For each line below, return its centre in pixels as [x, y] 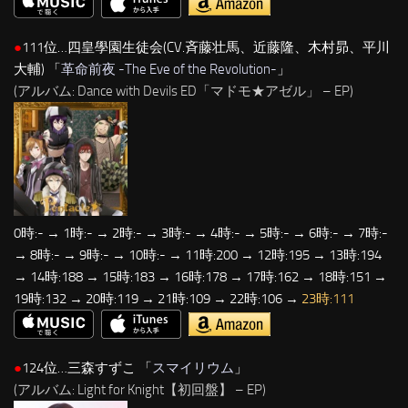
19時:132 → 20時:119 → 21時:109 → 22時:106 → [158, 298]
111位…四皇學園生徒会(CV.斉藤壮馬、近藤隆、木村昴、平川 [206, 47]
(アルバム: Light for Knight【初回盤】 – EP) [140, 390]
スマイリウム [193, 368]
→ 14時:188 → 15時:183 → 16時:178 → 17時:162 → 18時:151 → [200, 276]
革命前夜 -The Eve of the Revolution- [169, 69]
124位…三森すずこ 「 [87, 368]
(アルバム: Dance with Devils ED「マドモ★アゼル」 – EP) [184, 91]
